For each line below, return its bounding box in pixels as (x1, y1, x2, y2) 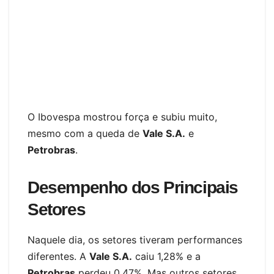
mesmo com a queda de (28, 127, 143, 140)
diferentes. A (28, 250, 89, 263)
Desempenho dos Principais (28, 178, 239, 198)
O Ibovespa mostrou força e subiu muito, (28, 111, 217, 124)
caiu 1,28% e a (132, 250, 201, 263)
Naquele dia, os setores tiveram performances (28, 234, 242, 246)
